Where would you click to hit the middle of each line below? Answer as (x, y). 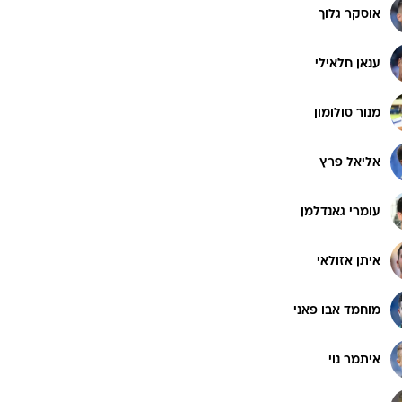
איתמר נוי (354, 360)
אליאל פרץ (350, 162)
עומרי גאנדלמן (341, 212)
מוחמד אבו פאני (337, 310)
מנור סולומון (347, 113)
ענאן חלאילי (348, 64)
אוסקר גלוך (350, 14)
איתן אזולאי (349, 261)
